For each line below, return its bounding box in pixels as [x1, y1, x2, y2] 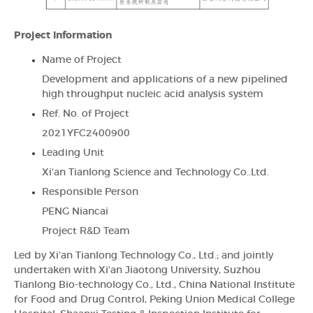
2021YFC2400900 [42, 128, 130, 138]
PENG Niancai [42, 206, 108, 217]
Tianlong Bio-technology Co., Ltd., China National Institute [14, 279, 295, 290]
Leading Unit [42, 147, 104, 158]
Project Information [14, 30, 112, 41]
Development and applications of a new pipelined [42, 74, 288, 85]
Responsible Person [42, 187, 138, 197]
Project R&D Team [42, 226, 130, 236]
